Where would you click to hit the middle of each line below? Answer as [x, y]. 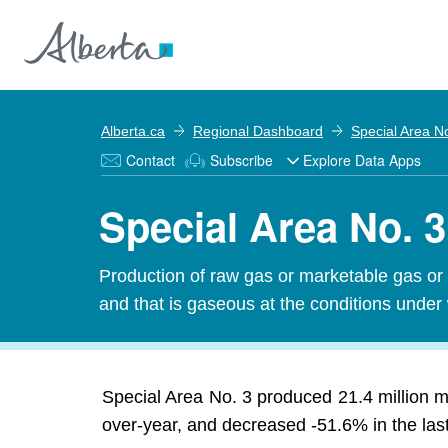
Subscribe [241, 160]
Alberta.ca [133, 131]
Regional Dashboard [258, 131]
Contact [150, 160]
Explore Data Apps [362, 160]
